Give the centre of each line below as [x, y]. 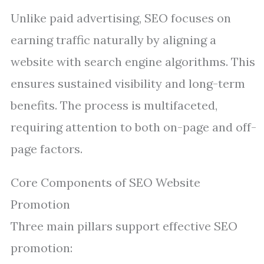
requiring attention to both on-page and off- [133, 127]
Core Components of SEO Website [105, 182]
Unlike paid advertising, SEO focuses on [121, 18]
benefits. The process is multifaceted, [114, 105]
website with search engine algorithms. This [133, 62]
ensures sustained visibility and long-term [128, 83]
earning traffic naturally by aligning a [113, 40]
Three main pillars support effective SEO [124, 226]
